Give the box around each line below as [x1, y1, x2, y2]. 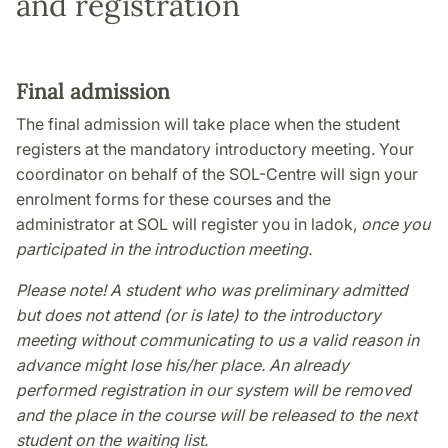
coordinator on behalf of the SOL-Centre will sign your [16, 164, 418, 185]
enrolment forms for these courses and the [16, 189, 331, 210]
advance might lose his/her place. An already [16, 355, 349, 376]
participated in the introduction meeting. [16, 239, 312, 260]
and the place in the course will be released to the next [16, 405, 417, 426]
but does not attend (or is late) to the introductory [16, 305, 381, 326]
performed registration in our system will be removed [16, 380, 411, 401]
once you [361, 214, 430, 235]
